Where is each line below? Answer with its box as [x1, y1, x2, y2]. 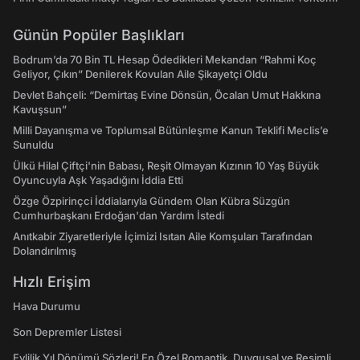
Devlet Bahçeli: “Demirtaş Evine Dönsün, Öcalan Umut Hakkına [13, 88, 321, 102]
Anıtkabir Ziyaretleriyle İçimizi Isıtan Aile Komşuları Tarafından [13, 230, 313, 243]
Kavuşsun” [13, 103, 67, 117]
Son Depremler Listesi [13, 325, 121, 339]
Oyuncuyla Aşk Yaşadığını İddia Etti [13, 174, 183, 187]
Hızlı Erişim [13, 273, 91, 291]
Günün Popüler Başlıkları [13, 27, 185, 44]
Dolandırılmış [13, 244, 76, 258]
